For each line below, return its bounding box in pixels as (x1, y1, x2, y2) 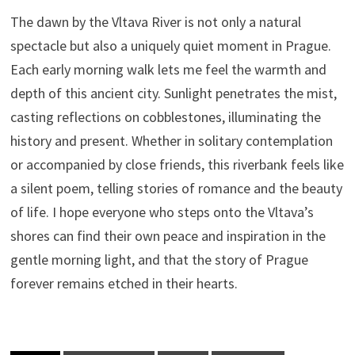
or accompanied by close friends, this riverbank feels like (10, 155, 344, 174)
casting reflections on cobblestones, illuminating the (10, 107, 321, 126)
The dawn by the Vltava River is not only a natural (10, 12, 301, 31)
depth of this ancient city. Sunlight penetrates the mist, (10, 83, 337, 102)
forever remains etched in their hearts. (10, 273, 238, 292)
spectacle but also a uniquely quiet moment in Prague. (10, 36, 331, 55)
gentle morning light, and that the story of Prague (10, 250, 308, 269)
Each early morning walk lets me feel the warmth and (10, 59, 326, 78)
